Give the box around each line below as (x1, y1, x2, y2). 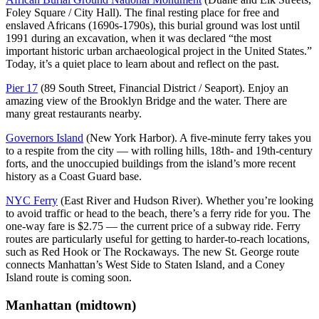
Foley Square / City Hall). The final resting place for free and (6, 6, 279, 19)
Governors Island (6, 132, 83, 145)
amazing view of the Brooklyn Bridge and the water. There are (6, 95, 287, 108)
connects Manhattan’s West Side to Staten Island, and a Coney (6, 258, 285, 271)
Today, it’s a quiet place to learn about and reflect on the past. (6, 58, 279, 70)
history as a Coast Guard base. (6, 170, 142, 183)
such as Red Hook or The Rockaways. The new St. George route (6, 246, 299, 258)
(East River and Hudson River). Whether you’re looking (58, 194, 313, 207)
